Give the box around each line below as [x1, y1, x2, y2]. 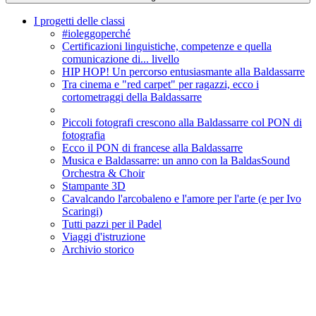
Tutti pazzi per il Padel [62, 218, 162, 231]
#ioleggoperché [62, 28, 130, 40]
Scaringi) [62, 205, 102, 218]
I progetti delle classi [34, 15, 125, 28]
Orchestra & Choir [62, 167, 145, 180]
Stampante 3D [62, 180, 126, 193]
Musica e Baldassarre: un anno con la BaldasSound [62, 154, 290, 167]
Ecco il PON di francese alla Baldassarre [62, 142, 243, 154]
